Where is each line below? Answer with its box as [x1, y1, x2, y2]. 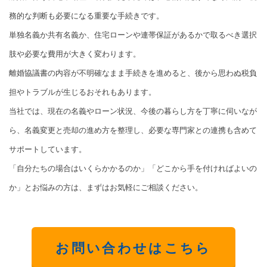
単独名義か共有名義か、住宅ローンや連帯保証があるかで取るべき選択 [9, 30, 257, 39]
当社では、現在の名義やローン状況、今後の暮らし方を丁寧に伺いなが [9, 106, 257, 116]
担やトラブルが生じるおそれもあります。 [9, 87, 156, 97]
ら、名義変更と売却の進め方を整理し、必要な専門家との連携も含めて [9, 125, 257, 135]
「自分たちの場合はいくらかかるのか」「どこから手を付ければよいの [9, 163, 257, 173]
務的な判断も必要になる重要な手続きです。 [9, 11, 164, 20]
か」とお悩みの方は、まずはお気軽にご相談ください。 [9, 182, 203, 192]
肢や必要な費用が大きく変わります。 [9, 49, 141, 58]
